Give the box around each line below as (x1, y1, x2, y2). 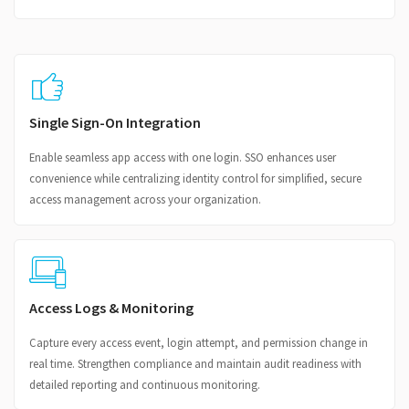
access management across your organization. (28, 192, 261, 207)
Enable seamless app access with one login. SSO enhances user (28, 150, 336, 165)
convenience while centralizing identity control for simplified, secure (28, 171, 362, 186)
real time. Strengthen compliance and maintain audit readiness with (28, 355, 362, 371)
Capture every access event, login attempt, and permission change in (28, 334, 368, 350)
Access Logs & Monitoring (28, 298, 194, 317)
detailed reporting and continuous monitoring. (28, 376, 260, 392)
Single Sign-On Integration (28, 113, 201, 132)
